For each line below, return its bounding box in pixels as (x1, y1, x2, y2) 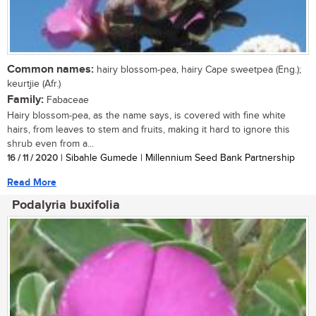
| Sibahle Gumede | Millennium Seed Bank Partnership (58, 152, 295, 164)
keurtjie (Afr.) (7, 78, 61, 90)
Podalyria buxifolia (12, 197, 120, 213)
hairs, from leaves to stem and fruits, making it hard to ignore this (7, 123, 290, 135)
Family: (7, 92, 44, 107)
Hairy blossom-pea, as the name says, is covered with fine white (7, 109, 286, 121)
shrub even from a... (7, 138, 94, 150)
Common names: (7, 62, 94, 76)
